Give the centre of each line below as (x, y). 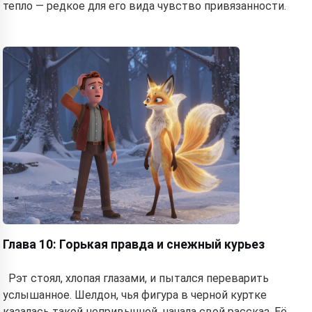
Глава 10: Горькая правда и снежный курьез (134, 244)
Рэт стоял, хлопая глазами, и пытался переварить (139, 278)
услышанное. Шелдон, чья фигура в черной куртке (135, 295)
